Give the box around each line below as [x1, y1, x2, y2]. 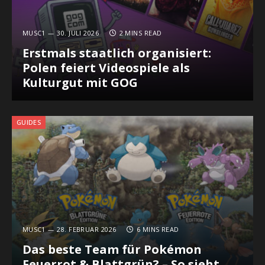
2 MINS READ [119, 28, 162, 38]
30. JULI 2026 [57, 28, 99, 38]
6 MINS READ [136, 225, 179, 234]
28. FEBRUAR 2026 [57, 225, 117, 234]
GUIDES [17, 117, 41, 127]
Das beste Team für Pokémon [22, 241, 202, 258]
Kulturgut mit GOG [22, 75, 138, 91]
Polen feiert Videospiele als [22, 60, 190, 76]
